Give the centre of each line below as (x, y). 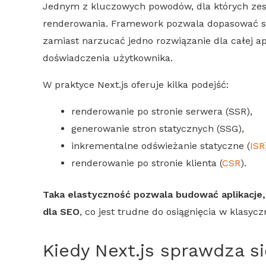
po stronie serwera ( (181, 111)
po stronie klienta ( (178, 163)
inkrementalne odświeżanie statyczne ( (161, 145)
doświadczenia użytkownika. (108, 58)
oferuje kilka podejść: (178, 84)
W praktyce (70, 84)
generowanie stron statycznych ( (145, 128)
